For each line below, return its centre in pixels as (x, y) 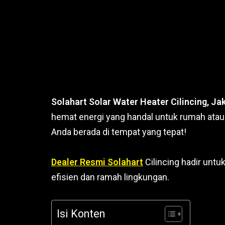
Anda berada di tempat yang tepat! (119, 132)
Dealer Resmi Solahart (97, 162)
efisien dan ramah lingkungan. (110, 177)
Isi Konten (81, 214)
